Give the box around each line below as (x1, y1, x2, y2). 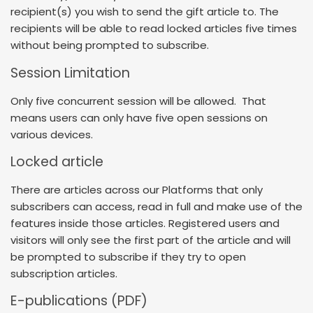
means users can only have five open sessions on (10, 110, 268, 125)
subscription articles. (10, 265, 117, 281)
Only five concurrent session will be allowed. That (10, 93, 266, 108)
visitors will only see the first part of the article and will (10, 232, 291, 247)
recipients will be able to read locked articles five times (10, 21, 297, 36)
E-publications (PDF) (10, 291, 147, 311)
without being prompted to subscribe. (10, 38, 209, 53)
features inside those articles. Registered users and (10, 215, 279, 231)
